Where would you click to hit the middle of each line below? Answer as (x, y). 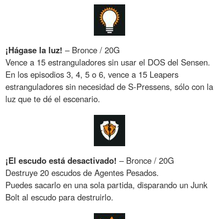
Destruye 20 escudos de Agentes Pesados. (82, 172)
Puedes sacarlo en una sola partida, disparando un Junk (107, 185)
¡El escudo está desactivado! (63, 160)
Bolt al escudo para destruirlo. (60, 197)
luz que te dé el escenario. (53, 99)
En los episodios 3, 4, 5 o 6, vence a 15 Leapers (92, 74)
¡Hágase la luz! (35, 50)
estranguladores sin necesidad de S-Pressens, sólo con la (109, 86)
